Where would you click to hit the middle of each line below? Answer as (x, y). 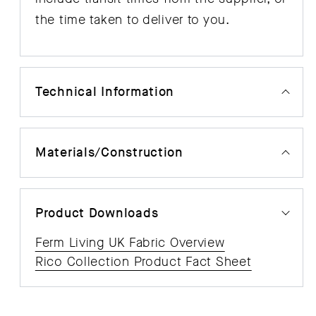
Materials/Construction (109, 152)
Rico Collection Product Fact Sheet (144, 261)
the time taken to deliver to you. (133, 19)
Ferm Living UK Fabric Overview (130, 242)
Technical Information (105, 92)
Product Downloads (97, 213)
